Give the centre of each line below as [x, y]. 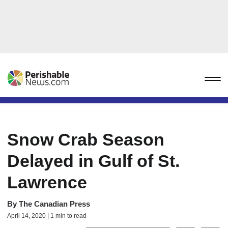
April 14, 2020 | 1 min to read [47, 216]
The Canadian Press [54, 204]
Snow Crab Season [86, 139]
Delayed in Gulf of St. [93, 161]
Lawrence [47, 182]
